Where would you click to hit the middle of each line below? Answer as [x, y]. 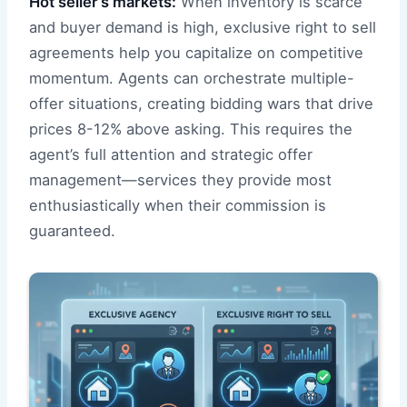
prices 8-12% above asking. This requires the [191, 129]
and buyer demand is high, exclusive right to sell [203, 28]
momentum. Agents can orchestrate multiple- [192, 79]
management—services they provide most [180, 180]
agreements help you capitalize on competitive [196, 53]
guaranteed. [72, 231]
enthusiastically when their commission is [178, 206]
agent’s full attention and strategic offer [171, 155]
